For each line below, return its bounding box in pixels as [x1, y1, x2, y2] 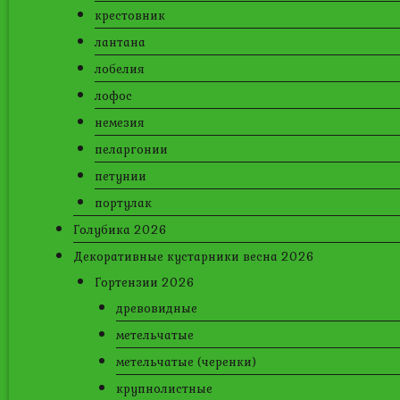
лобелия [95, 60, 145, 78]
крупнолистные [116, 379, 212, 397]
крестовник [95, 6, 165, 24]
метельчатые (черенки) [116, 353, 256, 371]
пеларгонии [95, 140, 168, 158]
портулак [95, 194, 152, 212]
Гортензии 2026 [95, 273, 195, 291]
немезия [95, 113, 145, 131]
